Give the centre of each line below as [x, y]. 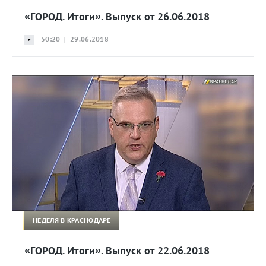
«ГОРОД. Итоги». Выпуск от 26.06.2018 [117, 17]
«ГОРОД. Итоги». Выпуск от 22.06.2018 [117, 250]
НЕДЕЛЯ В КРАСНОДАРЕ [72, 220]
